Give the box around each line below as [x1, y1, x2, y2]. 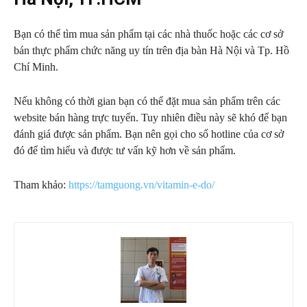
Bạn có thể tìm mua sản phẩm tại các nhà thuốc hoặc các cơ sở [14, 28, 283, 40]
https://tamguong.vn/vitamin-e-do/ [69, 179, 214, 191]
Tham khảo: [14, 179, 69, 191]
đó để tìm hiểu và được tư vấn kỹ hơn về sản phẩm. [14, 145, 236, 156]
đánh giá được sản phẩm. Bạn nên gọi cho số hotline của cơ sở [14, 128, 284, 140]
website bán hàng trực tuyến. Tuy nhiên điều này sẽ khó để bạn [14, 112, 287, 123]
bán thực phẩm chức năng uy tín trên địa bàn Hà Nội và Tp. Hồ [14, 45, 289, 56]
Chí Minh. [14, 61, 58, 73]
